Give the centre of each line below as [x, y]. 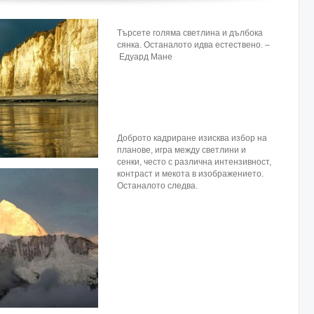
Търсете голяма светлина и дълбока [190, 33]
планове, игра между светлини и [182, 150]
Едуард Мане [145, 57]
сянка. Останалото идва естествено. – [193, 45]
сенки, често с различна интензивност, [194, 162]
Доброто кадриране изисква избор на [192, 138]
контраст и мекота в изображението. [190, 174]
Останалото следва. [157, 186]
